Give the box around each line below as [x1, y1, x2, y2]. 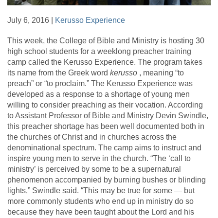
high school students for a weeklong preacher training [7, 47, 191, 56]
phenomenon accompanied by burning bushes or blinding [7, 176, 206, 184]
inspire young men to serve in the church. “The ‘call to [7, 154, 191, 163]
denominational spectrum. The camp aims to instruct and [7, 144, 201, 152]
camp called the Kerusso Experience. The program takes [7, 58, 202, 67]
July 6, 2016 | [7, 16, 55, 25]
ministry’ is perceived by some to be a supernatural [7, 165, 181, 174]
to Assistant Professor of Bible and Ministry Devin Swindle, [7, 111, 208, 120]
